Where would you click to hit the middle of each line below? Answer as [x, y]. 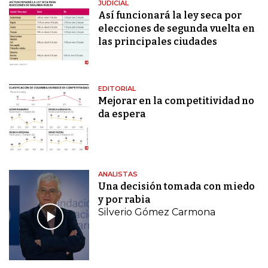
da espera [122, 114]
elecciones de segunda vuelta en [177, 29]
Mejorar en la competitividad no [176, 101]
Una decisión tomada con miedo [177, 186]
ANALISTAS [118, 174]
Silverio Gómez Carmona [157, 212]
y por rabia [125, 200]
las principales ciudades [158, 42]
